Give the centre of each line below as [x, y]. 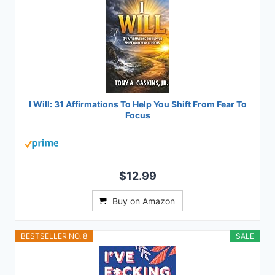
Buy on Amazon [144, 201]
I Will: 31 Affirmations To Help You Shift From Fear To [137, 104]
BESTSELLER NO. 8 [54, 236]
